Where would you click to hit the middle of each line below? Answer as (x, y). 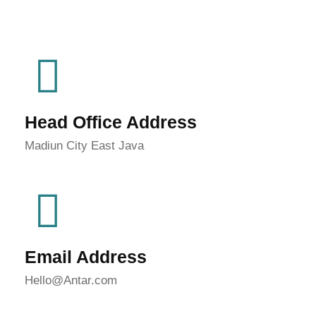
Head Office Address (111, 122)
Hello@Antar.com (71, 281)
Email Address (86, 257)
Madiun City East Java (84, 145)
